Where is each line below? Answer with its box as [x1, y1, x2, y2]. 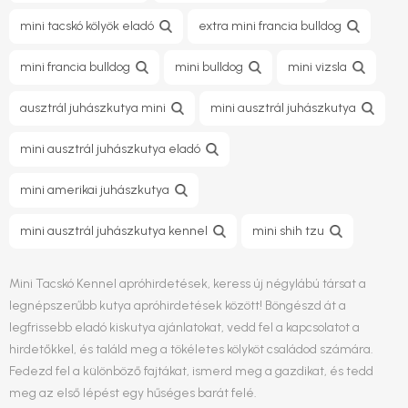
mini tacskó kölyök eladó [20, 18, 154, 34]
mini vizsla [288, 59, 347, 75]
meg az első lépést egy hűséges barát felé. [9, 385, 257, 401]
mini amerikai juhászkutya [20, 182, 169, 198]
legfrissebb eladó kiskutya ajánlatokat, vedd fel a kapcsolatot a [9, 320, 360, 335]
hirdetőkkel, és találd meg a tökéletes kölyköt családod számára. [9, 342, 373, 357]
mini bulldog [175, 59, 243, 75]
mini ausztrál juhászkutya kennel [20, 223, 208, 239]
